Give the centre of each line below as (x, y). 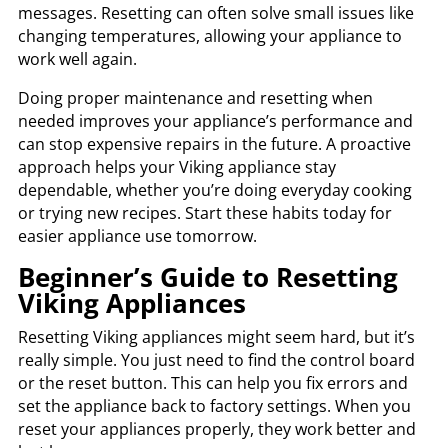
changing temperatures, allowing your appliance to (209, 35)
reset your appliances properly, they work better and (216, 428)
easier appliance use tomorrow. (137, 235)
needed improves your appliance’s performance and (215, 120)
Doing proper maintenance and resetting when (195, 97)
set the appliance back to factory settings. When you (214, 405)
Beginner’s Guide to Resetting (207, 276)
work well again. (77, 58)
